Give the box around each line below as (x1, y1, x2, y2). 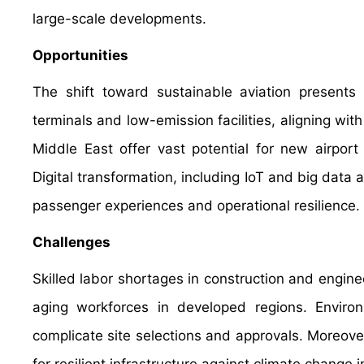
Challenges (32, 234, 110, 250)
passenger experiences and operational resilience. (32, 197, 360, 214)
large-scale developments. (32, 11, 206, 27)
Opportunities (32, 47, 128, 63)
